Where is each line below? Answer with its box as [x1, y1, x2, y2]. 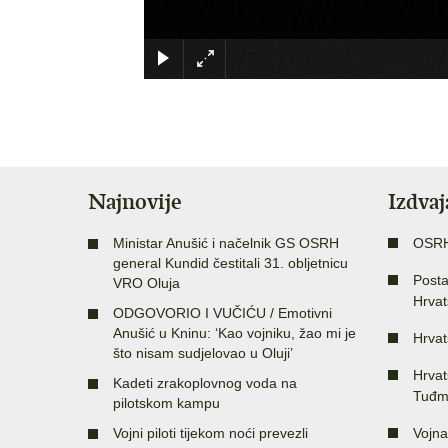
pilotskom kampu [113, 395, 220, 412]
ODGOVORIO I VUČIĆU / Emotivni [113, 305, 332, 322]
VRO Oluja [113, 275, 180, 292]
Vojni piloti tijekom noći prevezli [113, 425, 308, 442]
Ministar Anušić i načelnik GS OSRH [113, 235, 339, 252]
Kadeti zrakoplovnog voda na [113, 375, 297, 392]
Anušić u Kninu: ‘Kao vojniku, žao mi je [113, 325, 356, 342]
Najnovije [88, 188, 182, 216]
